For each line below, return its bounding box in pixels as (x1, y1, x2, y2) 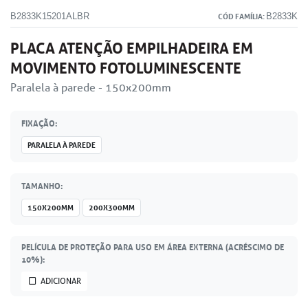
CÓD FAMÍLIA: (218, 11, 266, 21)
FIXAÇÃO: (21, 118, 57, 129)
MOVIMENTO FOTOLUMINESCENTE (10, 58, 241, 78)
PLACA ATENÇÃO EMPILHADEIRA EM (10, 38, 253, 58)
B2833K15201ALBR (10, 10, 89, 21)
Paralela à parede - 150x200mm (10, 80, 171, 94)
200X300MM (89, 202, 135, 212)
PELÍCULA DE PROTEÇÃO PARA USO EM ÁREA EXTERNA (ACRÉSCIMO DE (21, 241, 284, 252)
